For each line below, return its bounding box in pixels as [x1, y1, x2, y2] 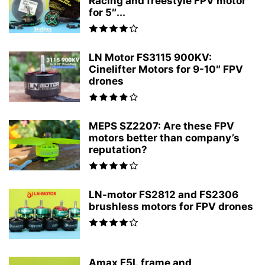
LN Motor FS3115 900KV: [89, 51, 212, 63]
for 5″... [89, 7, 125, 18]
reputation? [89, 144, 147, 156]
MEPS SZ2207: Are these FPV [89, 120, 234, 132]
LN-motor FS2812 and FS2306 [89, 189, 238, 201]
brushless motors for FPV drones [89, 201, 253, 212]
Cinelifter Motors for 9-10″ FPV [89, 63, 243, 75]
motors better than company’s [89, 132, 240, 144]
